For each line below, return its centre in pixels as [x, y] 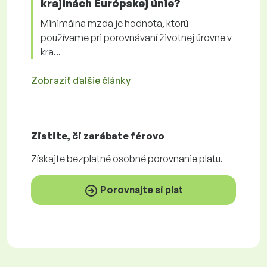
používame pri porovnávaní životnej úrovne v [136, 38]
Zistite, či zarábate [81, 136]
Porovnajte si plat [141, 190]
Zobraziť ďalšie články [81, 80]
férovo [148, 136]
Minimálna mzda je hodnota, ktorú [114, 23]
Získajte [49, 159]
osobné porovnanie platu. [168, 159]
